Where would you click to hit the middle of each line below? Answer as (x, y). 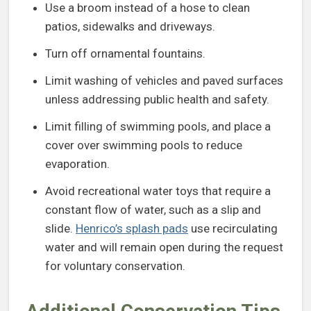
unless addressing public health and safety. (157, 100)
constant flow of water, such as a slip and (153, 210)
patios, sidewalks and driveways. (130, 27)
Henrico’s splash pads (132, 229)
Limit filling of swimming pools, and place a (158, 127)
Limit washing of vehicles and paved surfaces (164, 81)
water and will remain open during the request (164, 247)
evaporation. (77, 164)
